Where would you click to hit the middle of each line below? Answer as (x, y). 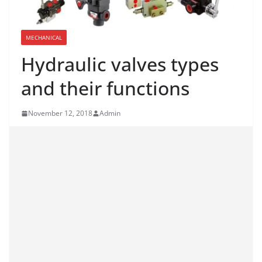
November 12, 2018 (60, 113)
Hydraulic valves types (120, 64)
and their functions (105, 88)
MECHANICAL (44, 38)
